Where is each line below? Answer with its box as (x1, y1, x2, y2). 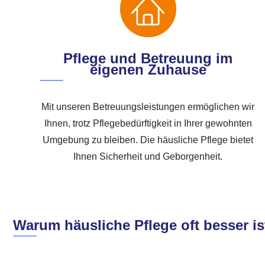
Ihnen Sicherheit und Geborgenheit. (73, 151, 223, 161)
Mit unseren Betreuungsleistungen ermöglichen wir (41, 101, 255, 112)
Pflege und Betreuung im (63, 50, 233, 66)
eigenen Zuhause (89, 61, 206, 77)
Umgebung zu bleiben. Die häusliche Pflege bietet (43, 134, 254, 145)
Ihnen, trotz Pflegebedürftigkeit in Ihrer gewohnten (44, 118, 252, 128)
